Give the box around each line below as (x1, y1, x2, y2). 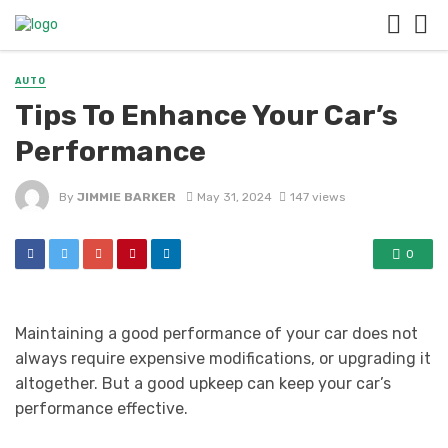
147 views (289, 189, 345, 204)
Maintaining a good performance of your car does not (15, 324, 418, 344)
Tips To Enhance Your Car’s (15, 98, 398, 133)
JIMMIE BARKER (77, 189, 176, 204)
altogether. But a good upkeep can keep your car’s (15, 374, 391, 394)
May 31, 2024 (196, 189, 272, 204)
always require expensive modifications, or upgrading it (15, 349, 431, 369)
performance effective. (15, 399, 188, 419)
